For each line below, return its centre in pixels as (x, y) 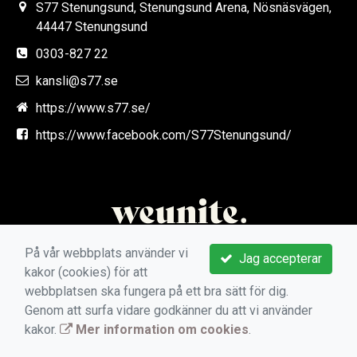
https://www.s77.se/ (94, 108)
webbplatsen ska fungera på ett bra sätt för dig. (157, 291)
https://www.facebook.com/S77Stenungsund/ (164, 135)
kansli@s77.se (77, 80)
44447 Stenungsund (92, 26)
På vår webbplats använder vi (106, 253)
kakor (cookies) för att (86, 272)
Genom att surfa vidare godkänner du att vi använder (169, 310)
